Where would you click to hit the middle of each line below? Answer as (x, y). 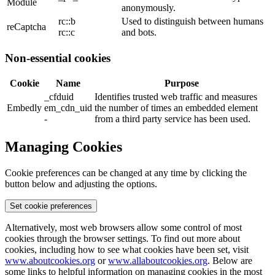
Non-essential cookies (58, 58)
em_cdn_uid (68, 108)
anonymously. (149, 8)
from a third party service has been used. (172, 119)
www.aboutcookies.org (50, 261)
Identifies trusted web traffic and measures (176, 97)
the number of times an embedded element (176, 108)
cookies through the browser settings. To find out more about (122, 239)
